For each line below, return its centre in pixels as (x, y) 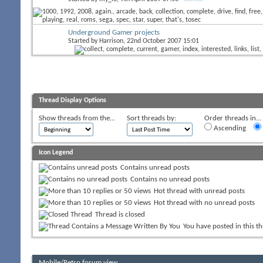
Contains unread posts (155, 167)
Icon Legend (56, 152)
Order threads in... (233, 118)
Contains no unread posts (170, 179)
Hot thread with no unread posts (204, 203)
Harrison (111, 41)
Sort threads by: (151, 118)
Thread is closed (120, 214)
